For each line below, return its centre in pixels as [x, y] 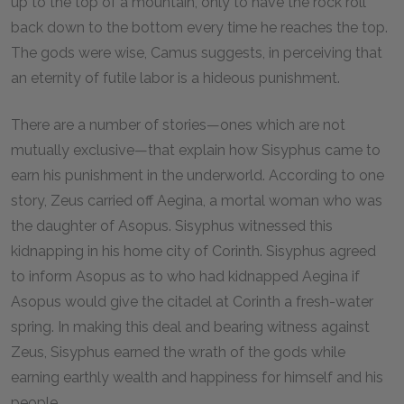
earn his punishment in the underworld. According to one [197, 175]
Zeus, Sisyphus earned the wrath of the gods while [178, 352]
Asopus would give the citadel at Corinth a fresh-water [192, 302]
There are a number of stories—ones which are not [178, 125]
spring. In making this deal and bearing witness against [190, 327]
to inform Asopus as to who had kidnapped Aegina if [185, 276]
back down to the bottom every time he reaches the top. [199, 28]
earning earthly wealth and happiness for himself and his [197, 377]
